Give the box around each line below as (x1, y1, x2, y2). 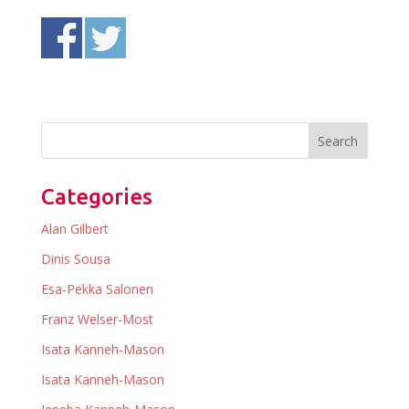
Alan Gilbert (40, 220, 109, 238)
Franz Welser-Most (40, 310, 153, 329)
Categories (40, 184, 152, 210)
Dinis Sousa (40, 250, 110, 268)
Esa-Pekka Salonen (40, 280, 153, 299)
